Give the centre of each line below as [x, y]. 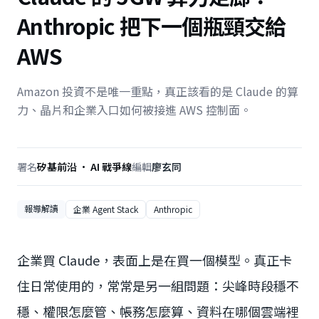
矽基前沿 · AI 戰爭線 [84, 167]
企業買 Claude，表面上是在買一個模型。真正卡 [155, 260]
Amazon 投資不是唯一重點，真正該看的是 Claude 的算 [158, 91]
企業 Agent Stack [106, 209]
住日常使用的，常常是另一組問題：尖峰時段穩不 [158, 286]
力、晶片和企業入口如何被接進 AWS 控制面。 [134, 110]
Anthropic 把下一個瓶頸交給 [152, 26]
